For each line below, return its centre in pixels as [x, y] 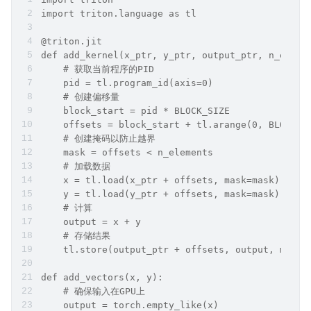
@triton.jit [72, 41]
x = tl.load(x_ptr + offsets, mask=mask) [160, 180]
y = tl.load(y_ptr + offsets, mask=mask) [160, 194]
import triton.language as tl [119, 14]
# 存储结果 [76, 236]
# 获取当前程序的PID [98, 69]
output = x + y [91, 222]
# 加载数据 [76, 166]
